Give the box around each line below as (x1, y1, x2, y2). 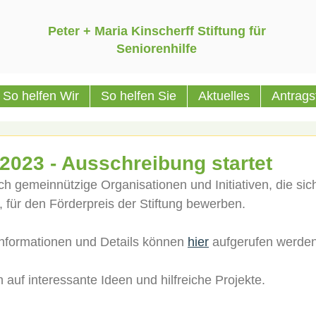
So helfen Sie (100, 89, 176, 103)
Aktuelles (197, 89, 250, 103)
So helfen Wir (2, 89, 79, 103)
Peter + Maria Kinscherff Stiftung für (47, 24, 266, 38)
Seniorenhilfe (116, 42, 197, 56)
